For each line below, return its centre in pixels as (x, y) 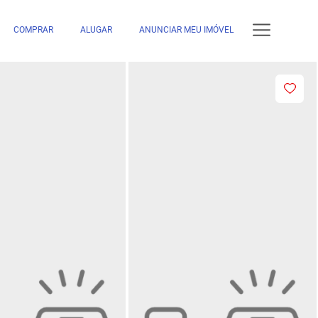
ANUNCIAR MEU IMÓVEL (186, 30)
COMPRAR (33, 30)
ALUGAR (96, 30)
